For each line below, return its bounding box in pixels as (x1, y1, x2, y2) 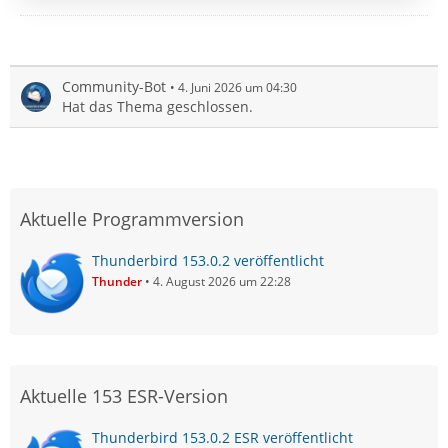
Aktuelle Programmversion (20, 206, 244, 231)
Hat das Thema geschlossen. (62, 96, 253, 116)
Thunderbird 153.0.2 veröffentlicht (92, 250, 324, 270)
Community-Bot (62, 76, 166, 96)
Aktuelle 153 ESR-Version (20, 383, 228, 408)
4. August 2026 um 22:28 (153, 272, 291, 290)
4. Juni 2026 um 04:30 (178, 78, 297, 96)
